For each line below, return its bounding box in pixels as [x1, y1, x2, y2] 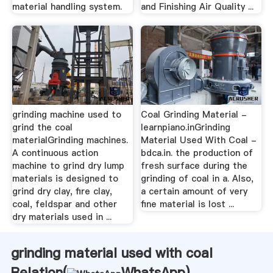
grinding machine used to [12, 108, 121, 121]
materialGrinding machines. [12, 134, 128, 147]
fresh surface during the [141, 160, 248, 172]
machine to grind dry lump [12, 160, 124, 172]
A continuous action [12, 147, 98, 160]
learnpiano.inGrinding [141, 121, 231, 134]
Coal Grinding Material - [141, 108, 247, 121]
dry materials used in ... [12, 211, 112, 224]
